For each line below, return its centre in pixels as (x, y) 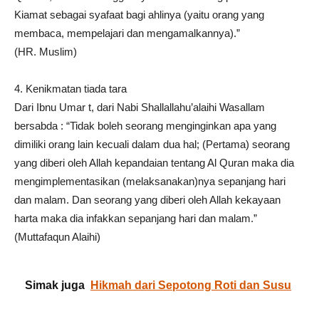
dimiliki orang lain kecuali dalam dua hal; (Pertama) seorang (152, 144)
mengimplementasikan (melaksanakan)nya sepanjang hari (150, 181)
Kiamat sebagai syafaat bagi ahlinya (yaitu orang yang (139, 15)
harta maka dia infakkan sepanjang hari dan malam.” (136, 218)
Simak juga (55, 285)
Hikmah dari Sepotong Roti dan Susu (191, 285)
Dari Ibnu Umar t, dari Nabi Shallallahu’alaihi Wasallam (140, 107)
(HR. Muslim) (46, 52)
